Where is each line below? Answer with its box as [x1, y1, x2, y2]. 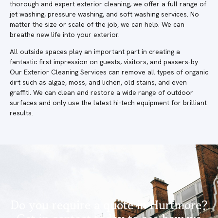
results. [10, 109, 33, 118]
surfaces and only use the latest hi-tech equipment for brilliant [10, 98, 207, 108]
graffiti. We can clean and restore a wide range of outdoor [10, 88, 193, 97]
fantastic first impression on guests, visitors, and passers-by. [10, 57, 200, 67]
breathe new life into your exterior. [10, 30, 120, 39]
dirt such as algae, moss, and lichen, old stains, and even [10, 78, 187, 87]
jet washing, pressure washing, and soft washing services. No [10, 9, 199, 18]
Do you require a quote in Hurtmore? [10, 196, 208, 214]
